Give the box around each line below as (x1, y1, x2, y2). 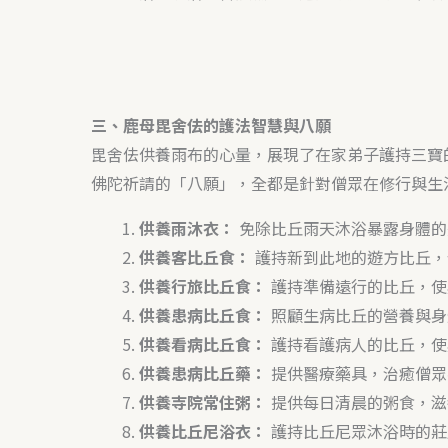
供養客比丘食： (138, 245, 251, 270)
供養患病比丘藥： (138, 361, 267, 386)
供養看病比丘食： (138, 332, 267, 357)
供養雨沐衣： (138, 216, 235, 241)
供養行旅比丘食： (138, 274, 267, 299)
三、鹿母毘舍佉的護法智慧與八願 (90, 113, 331, 138)
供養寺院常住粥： (138, 390, 267, 415)
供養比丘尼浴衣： (138, 419, 267, 444)
